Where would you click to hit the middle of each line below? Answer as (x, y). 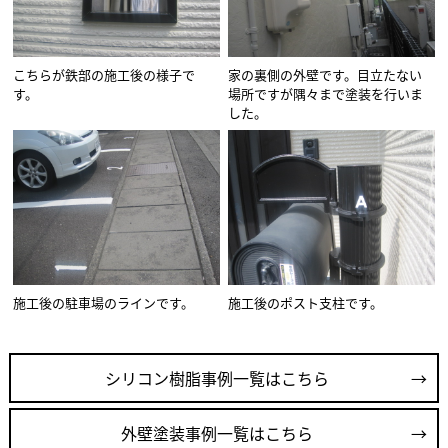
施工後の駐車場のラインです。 (104, 303)
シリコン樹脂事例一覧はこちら (216, 378)
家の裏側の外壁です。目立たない (325, 75)
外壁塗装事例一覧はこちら (216, 433)
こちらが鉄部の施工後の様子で (104, 75)
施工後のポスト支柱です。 (306, 303)
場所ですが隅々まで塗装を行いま (326, 94)
